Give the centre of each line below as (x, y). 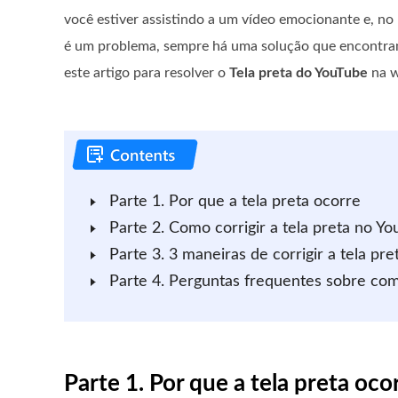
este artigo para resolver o (147, 73)
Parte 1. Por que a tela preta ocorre (235, 202)
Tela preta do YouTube (298, 73)
